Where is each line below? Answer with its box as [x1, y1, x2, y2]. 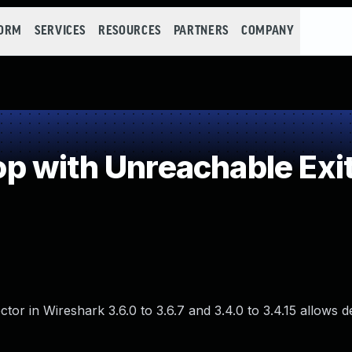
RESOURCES [98, 24, 161, 38]
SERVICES [34, 24, 86, 38]
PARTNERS [173, 24, 229, 38]
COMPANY [240, 24, 295, 38]
